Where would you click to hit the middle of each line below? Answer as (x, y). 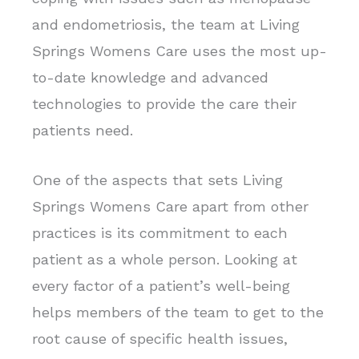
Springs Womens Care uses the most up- (179, 50)
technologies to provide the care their (164, 103)
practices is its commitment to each (160, 232)
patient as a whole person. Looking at (165, 259)
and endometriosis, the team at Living (166, 24)
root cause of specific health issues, (160, 338)
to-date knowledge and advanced (150, 77)
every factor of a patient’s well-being (161, 285)
